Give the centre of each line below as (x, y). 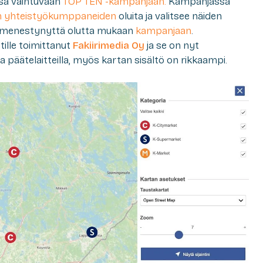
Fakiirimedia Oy (109, 45)
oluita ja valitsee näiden (169, 16)
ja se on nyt (172, 45)
